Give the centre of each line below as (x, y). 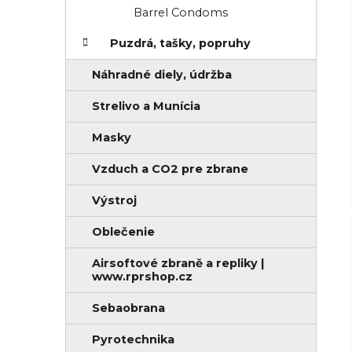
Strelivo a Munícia (146, 106)
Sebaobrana (128, 308)
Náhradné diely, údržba (162, 75)
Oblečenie (123, 232)
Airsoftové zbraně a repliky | (178, 264)
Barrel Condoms (181, 13)
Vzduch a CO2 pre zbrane (170, 169)
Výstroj (114, 201)
